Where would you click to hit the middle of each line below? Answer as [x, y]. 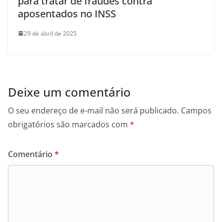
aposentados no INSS [67, 13]
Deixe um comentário [69, 92]
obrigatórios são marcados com [69, 124]
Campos [196, 110]
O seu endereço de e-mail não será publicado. [93, 110]
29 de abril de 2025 [50, 33]
